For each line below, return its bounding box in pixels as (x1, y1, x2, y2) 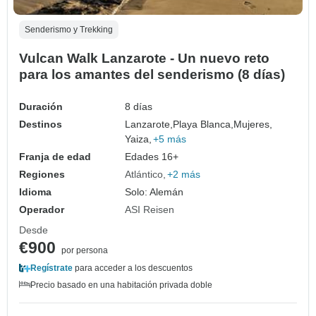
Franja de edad (19, 151, 91, 163)
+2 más (167, 169, 201, 181)
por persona (61, 245, 108, 256)
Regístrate (30, 263, 73, 274)
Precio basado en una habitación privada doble (30, 280, 212, 291)
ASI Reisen (125, 204, 175, 216)
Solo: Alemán (125, 186, 184, 198)
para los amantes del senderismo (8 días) (19, 67, 285, 83)
